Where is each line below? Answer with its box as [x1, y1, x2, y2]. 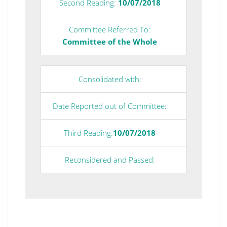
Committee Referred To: [69, 24, 150, 34]
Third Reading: [64, 127, 113, 138]
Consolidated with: [78, 73, 141, 84]
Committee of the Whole [62, 36, 157, 47]
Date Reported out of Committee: [53, 100, 167, 111]
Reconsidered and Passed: [64, 154, 155, 165]
